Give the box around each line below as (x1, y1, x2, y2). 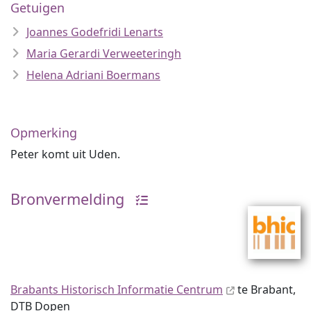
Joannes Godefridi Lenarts (26, 24, 163, 40)
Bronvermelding (10, 189, 124, 209)
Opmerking (10, 124, 77, 141)
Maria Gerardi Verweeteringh (26, 46, 181, 61)
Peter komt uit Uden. (10, 146, 120, 162)
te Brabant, (235, 282, 296, 297)
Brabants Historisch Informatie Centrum (10, 282, 223, 297)
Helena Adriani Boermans (26, 67, 160, 83)
